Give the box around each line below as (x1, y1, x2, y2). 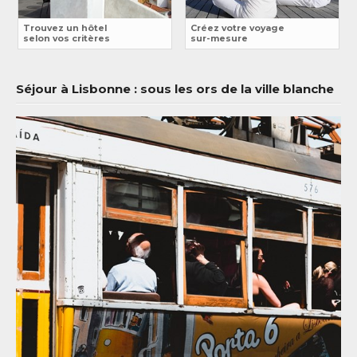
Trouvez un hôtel (23, 23, 107, 34)
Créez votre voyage (190, 23, 284, 34)
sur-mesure (190, 33, 248, 45)
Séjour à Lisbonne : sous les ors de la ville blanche (16, 80, 334, 96)
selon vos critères (23, 33, 110, 45)
